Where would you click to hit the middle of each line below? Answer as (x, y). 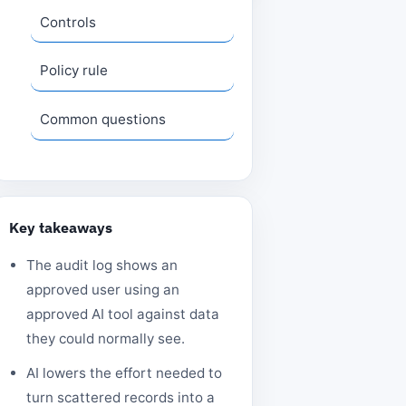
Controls (68, 22)
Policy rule (74, 71)
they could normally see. (106, 338)
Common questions (103, 119)
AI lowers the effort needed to (124, 373)
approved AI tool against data (123, 314)
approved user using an (103, 289)
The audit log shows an (102, 265)
